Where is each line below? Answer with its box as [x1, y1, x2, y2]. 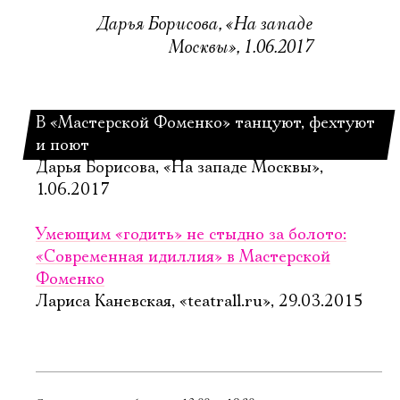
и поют [36, 136, 89, 155]
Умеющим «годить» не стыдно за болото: [36, 225, 346, 245]
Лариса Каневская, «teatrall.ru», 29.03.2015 [36, 292, 363, 312]
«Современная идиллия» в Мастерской [36, 247, 330, 267]
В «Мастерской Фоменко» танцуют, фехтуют [36, 113, 375, 133]
